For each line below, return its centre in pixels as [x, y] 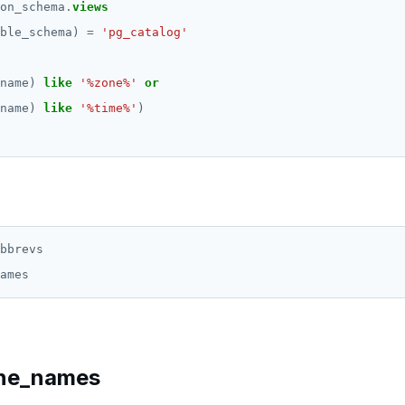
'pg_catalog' [145, 32]
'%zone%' [108, 83]
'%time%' [108, 108]
